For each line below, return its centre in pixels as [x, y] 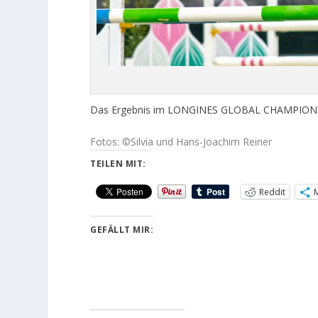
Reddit [273, 192]
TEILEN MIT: [118, 164]
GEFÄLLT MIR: [122, 230]
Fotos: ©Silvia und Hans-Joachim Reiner [181, 142]
